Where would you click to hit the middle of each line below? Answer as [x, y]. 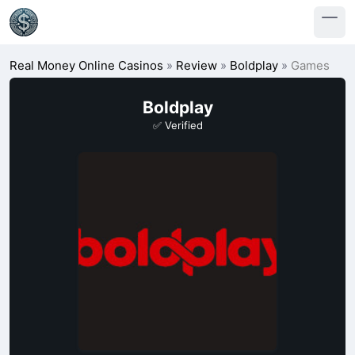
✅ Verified [177, 125]
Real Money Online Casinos [86, 65]
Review [197, 65]
